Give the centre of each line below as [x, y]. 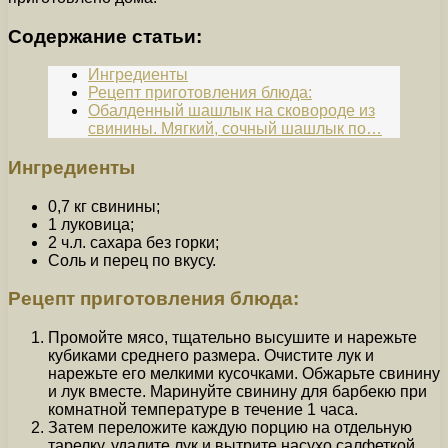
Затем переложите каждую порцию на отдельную [230, 428]
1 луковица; [91, 224]
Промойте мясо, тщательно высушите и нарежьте [232, 338]
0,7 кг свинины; [104, 206]
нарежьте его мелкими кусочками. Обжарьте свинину [244, 374]
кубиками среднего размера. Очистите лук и [211, 356]
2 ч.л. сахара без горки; [133, 242]
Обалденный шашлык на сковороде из [231, 111]
